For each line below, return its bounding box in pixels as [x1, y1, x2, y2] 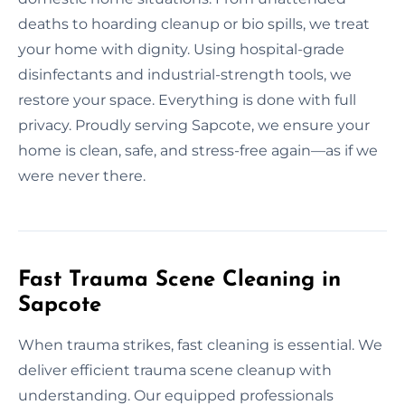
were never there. [18, 166, 146, 184]
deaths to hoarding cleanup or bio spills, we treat [18, 14, 370, 33]
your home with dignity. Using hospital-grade [18, 40, 344, 58]
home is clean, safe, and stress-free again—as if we [18, 141, 378, 159]
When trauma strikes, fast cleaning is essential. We [18, 335, 382, 353]
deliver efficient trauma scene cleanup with [18, 361, 332, 379]
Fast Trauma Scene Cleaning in [18, 268, 341, 291]
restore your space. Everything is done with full [18, 90, 356, 108]
